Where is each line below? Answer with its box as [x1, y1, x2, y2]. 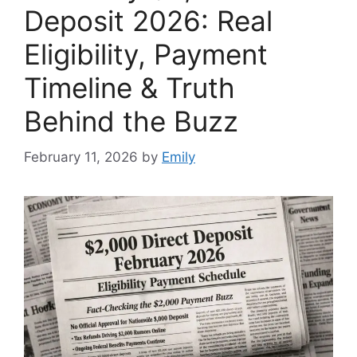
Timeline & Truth [24, 71, 235, 105]
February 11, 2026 [24, 148, 138, 165]
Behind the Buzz [24, 104, 238, 139]
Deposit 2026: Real [24, 4, 273, 38]
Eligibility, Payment [24, 37, 268, 72]
